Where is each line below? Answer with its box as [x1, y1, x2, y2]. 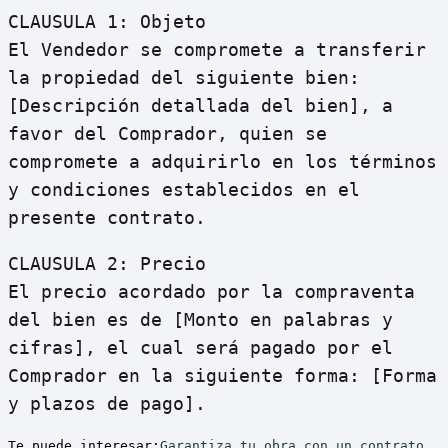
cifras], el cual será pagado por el [8, 337, 393, 359]
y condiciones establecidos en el [8, 179, 360, 201]
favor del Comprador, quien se [8, 123, 327, 145]
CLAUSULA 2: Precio [8, 253, 206, 275]
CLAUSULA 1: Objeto [8, 11, 206, 33]
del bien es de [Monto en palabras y [8, 309, 393, 331]
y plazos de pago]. [8, 393, 206, 415]
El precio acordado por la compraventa [8, 281, 415, 303]
